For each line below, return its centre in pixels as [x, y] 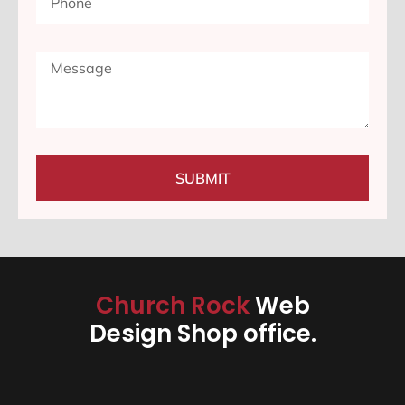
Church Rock [175, 306]
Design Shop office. [202, 334]
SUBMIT [202, 179]
